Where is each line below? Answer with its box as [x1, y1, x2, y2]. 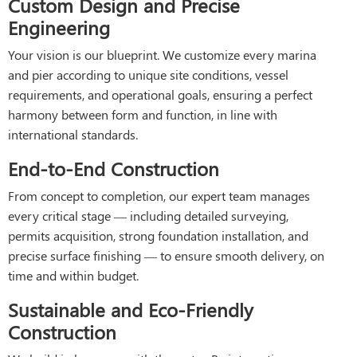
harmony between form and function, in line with [8, 105, 277, 123]
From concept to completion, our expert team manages [8, 186, 310, 204]
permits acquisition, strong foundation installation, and [8, 226, 308, 244]
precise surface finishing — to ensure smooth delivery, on [8, 246, 324, 264]
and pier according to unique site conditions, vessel [8, 65, 288, 83]
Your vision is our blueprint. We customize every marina [8, 45, 316, 63]
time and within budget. [8, 266, 139, 284]
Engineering [8, 14, 110, 40]
